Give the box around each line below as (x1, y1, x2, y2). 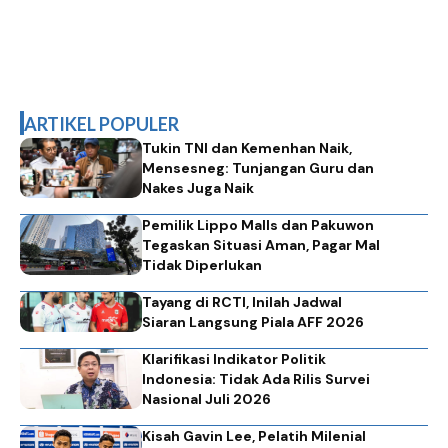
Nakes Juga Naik (142, 179, 255, 198)
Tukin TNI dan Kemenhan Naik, (142, 139, 353, 158)
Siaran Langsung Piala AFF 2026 (142, 313, 365, 332)
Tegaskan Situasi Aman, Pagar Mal (142, 236, 381, 255)
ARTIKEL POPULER (24, 113, 179, 136)
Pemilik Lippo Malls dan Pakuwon (142, 216, 375, 235)
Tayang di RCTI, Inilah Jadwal (142, 293, 343, 312)
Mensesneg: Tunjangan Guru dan (142, 159, 375, 178)
